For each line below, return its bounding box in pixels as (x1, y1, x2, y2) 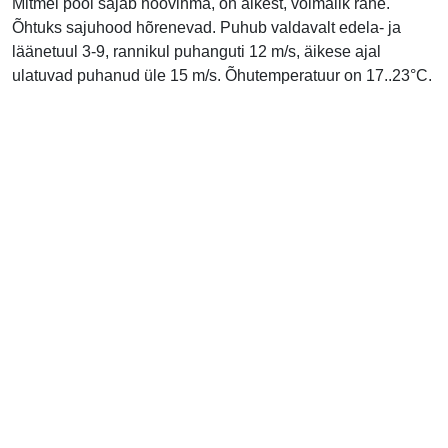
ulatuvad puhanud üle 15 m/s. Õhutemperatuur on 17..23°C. (12, 67, 432, 85)
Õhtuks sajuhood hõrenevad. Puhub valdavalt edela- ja (12, 19, 401, 37)
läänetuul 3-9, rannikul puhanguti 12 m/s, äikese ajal (12, 43, 381, 61)
